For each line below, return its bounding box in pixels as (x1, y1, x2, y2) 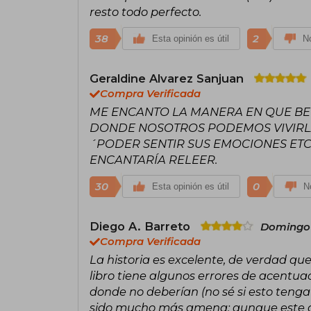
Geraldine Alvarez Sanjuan (90, 71, 247, 85)
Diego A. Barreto (90, 219, 194, 233)
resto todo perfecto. (90, 4, 201, 19)
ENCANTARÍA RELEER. (90, 152, 217, 167)
